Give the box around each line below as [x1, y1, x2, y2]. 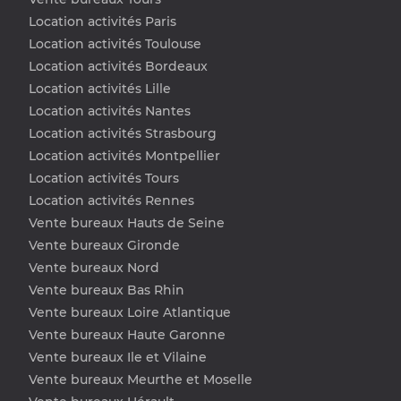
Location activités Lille [29, 80, 171, 97]
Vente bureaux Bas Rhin [29, 281, 184, 298]
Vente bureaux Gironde [29, 236, 180, 253]
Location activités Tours [29, 169, 179, 186]
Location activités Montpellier [29, 147, 220, 164]
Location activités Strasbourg [29, 124, 217, 141]
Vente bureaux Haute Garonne [29, 326, 226, 343]
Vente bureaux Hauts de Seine [29, 214, 225, 231]
